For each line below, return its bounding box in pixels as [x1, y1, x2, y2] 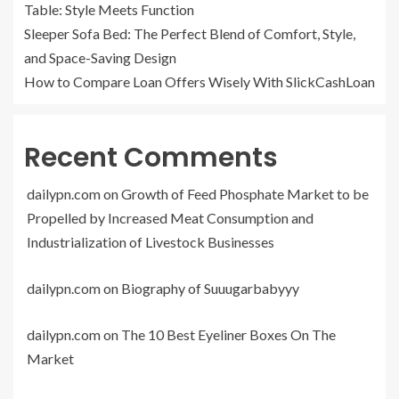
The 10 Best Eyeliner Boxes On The [121, 325, 336, 343]
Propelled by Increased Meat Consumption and [27, 208, 313, 226]
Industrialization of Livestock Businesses [27, 232, 274, 250]
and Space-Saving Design [24, 48, 176, 66]
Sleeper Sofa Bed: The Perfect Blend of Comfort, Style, [24, 24, 355, 42]
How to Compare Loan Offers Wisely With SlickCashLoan [24, 72, 375, 90]
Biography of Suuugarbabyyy [121, 279, 299, 297]
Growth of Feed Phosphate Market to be [121, 184, 369, 202]
